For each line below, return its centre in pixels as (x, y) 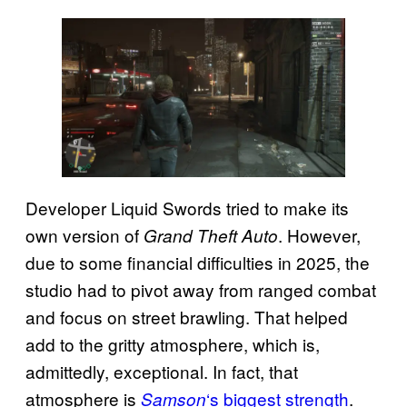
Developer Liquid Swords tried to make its (187, 208)
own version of (84, 235)
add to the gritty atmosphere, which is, (173, 344)
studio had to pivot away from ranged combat (201, 290)
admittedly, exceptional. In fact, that (162, 372)
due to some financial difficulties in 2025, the (198, 263)
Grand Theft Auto (211, 236)
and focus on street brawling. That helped (187, 317)
